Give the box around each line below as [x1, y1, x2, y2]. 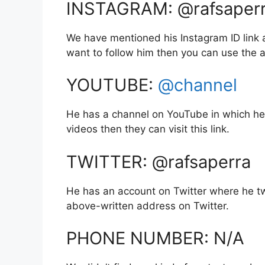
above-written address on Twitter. [66, 199, 229, 212]
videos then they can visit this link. [66, 123, 230, 135]
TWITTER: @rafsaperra [66, 151, 251, 172]
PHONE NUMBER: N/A [66, 228, 244, 248]
